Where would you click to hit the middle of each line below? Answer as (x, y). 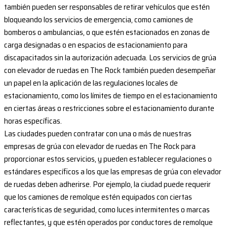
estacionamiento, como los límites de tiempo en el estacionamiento (111, 96)
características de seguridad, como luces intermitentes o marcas (107, 210)
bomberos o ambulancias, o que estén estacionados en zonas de (107, 32)
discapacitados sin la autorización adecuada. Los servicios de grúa (110, 58)
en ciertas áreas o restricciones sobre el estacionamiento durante (109, 108)
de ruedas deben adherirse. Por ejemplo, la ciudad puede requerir (107, 184)
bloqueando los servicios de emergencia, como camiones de (99, 20)
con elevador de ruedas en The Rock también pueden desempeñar (110, 70)
